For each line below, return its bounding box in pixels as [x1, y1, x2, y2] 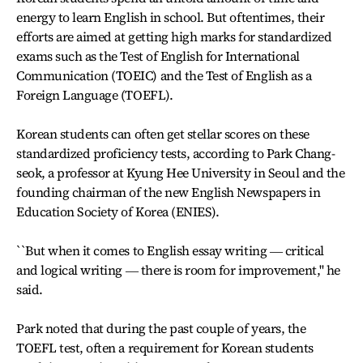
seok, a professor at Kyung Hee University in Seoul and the [16, 164, 345, 181]
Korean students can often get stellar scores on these [16, 125, 310, 143]
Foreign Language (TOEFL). [16, 86, 173, 104]
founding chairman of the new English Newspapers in [16, 183, 321, 201]
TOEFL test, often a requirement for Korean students [16, 339, 314, 357]
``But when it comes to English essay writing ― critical [16, 241, 324, 259]
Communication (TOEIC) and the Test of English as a [16, 66, 312, 84]
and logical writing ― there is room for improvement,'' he [16, 261, 340, 279]
